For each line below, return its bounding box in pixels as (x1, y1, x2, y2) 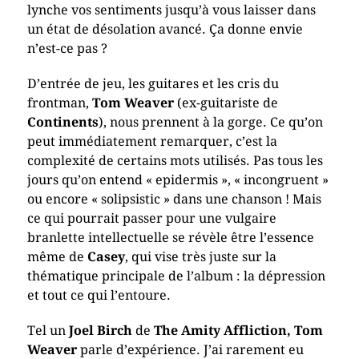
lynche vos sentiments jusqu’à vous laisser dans (26, 2, 316, 18)
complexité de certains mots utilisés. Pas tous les (26, 153, 323, 168)
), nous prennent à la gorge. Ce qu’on (98, 115, 323, 130)
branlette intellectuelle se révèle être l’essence (26, 230, 314, 245)
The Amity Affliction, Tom (153, 323, 323, 338)
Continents (26, 115, 99, 130)
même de (26, 249, 87, 264)
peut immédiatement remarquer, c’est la (26, 134, 277, 149)
